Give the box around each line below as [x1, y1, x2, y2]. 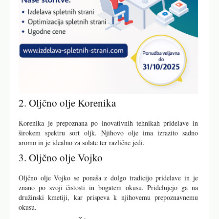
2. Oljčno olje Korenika [19, 95, 116, 109]
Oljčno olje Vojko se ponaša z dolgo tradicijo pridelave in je [19, 173, 198, 182]
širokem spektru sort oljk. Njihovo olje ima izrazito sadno [19, 128, 198, 137]
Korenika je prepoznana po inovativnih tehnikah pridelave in [19, 118, 198, 128]
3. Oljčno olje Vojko [19, 150, 103, 164]
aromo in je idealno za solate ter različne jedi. [19, 137, 145, 147]
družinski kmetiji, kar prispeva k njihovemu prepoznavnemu [19, 192, 198, 202]
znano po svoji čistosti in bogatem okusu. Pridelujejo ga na [19, 182, 198, 192]
